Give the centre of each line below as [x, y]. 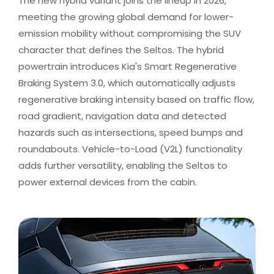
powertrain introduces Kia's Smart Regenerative [128, 66]
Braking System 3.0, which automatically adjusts [127, 83]
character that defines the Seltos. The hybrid [121, 50]
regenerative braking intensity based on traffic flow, [136, 99]
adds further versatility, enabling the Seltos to [123, 165]
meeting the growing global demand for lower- [126, 17]
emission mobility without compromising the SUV [130, 33]
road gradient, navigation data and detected [122, 116]
